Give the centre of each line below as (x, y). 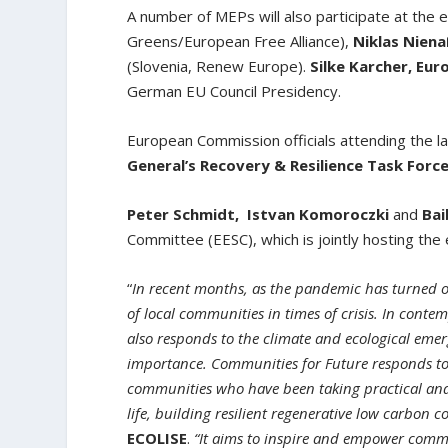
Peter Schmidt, (183, 214)
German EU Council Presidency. (234, 91)
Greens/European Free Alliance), (240, 41)
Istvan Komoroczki (320, 214)
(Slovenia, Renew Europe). (219, 66)
